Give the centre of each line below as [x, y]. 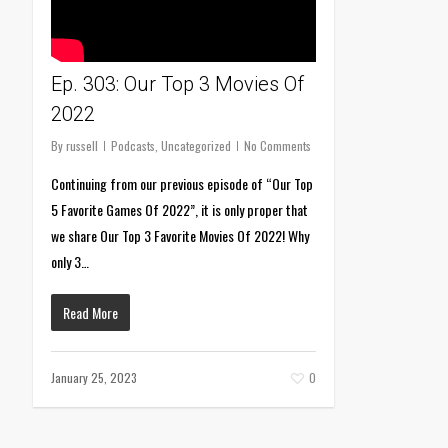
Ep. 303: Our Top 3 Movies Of [177, 84]
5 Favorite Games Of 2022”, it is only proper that [179, 210]
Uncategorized [195, 146]
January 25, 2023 [93, 378]
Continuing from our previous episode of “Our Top [181, 184]
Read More [90, 313]
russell [81, 146]
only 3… [69, 262]
